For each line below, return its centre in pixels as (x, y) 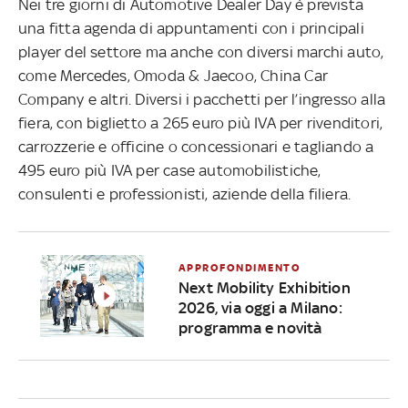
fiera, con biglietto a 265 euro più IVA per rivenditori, (201, 122)
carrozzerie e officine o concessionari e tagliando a (196, 146)
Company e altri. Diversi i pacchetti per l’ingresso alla (202, 99)
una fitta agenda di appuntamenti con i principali (191, 28)
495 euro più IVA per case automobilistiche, (170, 170)
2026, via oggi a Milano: (260, 307)
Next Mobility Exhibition (264, 287)
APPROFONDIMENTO (240, 267)
